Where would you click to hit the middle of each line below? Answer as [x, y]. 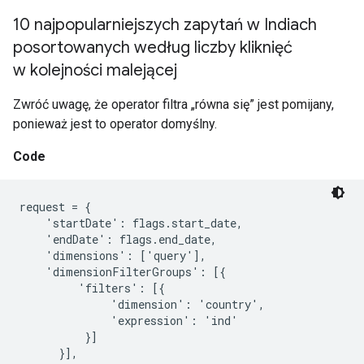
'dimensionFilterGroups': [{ [123, 272]
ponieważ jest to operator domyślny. [115, 124]
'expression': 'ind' [129, 321]
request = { [55, 207]
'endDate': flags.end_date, [118, 239]
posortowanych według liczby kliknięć [153, 48]
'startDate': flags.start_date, [131, 223]
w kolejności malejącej [95, 70]
